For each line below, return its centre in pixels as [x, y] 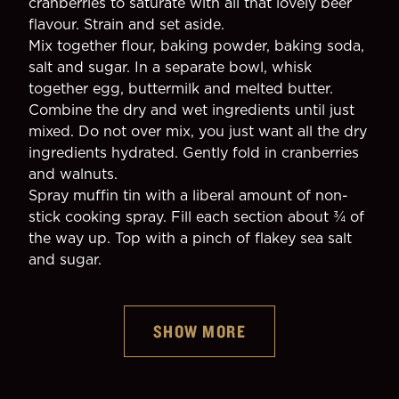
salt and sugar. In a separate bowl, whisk [170, 67]
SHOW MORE [199, 331]
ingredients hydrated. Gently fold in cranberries [194, 152]
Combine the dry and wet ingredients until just [191, 110]
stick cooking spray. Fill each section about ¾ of [196, 216]
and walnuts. [73, 174]
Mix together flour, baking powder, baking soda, [196, 45]
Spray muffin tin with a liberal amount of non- [188, 195]
